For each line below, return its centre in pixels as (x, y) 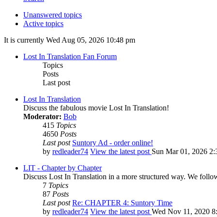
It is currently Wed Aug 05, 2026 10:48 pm (70, 40)
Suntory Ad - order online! (113, 143)
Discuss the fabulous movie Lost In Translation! (96, 108)
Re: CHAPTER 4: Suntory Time (122, 203)
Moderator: (42, 117)
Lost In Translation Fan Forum (70, 57)
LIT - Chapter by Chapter (62, 168)
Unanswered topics (53, 15)
